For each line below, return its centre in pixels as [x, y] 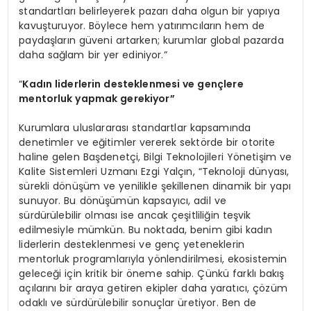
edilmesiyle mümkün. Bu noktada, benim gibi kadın [145, 230]
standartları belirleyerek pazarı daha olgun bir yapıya [149, 11]
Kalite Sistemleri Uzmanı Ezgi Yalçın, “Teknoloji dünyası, [154, 172]
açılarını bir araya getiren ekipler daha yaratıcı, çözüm [153, 288]
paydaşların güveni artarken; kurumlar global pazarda [151, 41]
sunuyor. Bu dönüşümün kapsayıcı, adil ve [123, 201]
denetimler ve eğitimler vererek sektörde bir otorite [147, 143]
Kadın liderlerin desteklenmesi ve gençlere [133, 84]
